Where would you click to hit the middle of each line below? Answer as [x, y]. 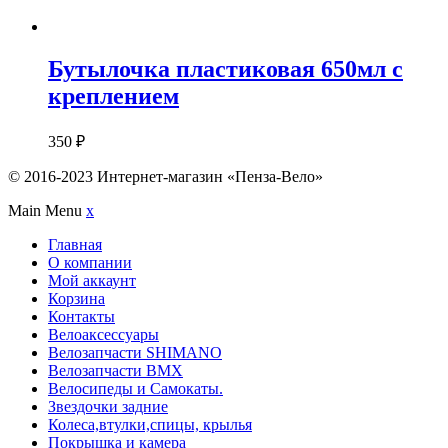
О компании [90, 263]
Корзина [76, 299]
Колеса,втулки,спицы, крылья [150, 425]
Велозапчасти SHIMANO [135, 353]
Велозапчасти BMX [115, 371]
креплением [113, 96]
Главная [75, 245]
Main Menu [47, 211]
